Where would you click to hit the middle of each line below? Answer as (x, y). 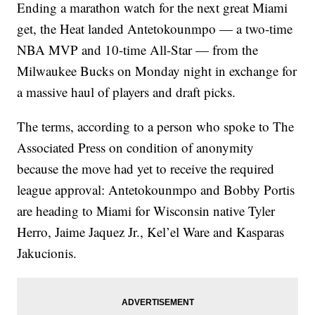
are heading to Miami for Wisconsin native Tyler (146, 210)
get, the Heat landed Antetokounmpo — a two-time (155, 28)
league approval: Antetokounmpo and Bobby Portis (156, 189)
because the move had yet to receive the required (146, 168)
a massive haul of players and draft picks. (127, 91)
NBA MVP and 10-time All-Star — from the (138, 49)
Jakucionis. (47, 252)
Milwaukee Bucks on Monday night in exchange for (157, 70)
